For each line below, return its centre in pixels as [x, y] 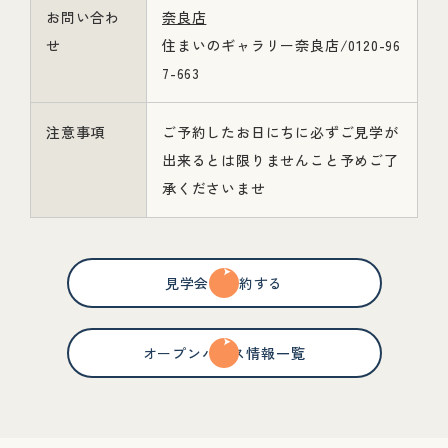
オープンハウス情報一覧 [224, 353]
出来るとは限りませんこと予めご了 [280, 160]
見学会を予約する [224, 283]
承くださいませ [214, 188]
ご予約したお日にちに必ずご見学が [280, 132]
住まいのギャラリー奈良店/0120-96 [281, 45]
